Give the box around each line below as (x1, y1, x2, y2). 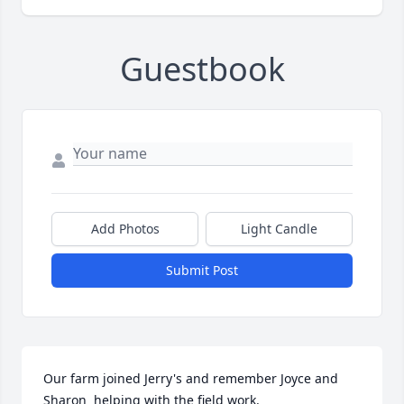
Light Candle (241, 220, 317, 238)
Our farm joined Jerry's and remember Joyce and (43, 370, 338, 388)
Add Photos (90, 220, 160, 238)
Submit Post (166, 262, 238, 280)
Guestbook (119, 47, 285, 92)
